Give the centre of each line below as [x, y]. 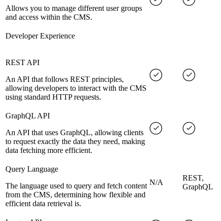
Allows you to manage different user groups [74, 8]
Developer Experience [40, 36]
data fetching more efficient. [49, 150]
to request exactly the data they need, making [75, 142]
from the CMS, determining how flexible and [75, 195]
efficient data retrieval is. [43, 204]
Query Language [32, 169]
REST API [22, 63]
